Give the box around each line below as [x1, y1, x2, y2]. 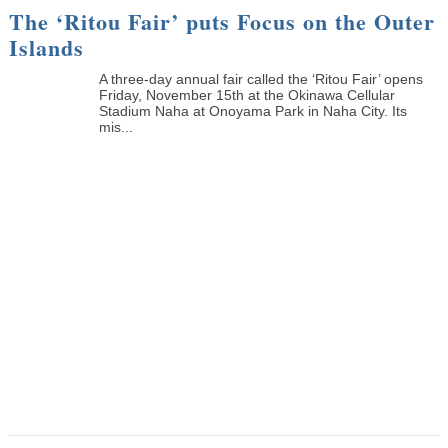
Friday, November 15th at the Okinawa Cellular [98, 86, 395, 103]
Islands [8, 30, 84, 64]
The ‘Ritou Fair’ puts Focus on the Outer [8, 4, 435, 38]
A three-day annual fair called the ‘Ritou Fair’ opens [98, 70, 423, 87]
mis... [98, 118, 133, 135]
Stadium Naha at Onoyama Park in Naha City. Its [98, 102, 407, 119]
